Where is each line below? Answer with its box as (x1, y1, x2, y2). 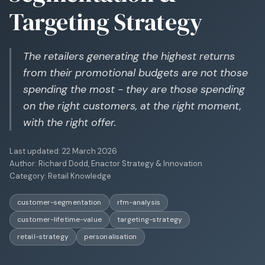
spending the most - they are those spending (23, 82, 245, 97)
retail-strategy (17, 232, 69, 242)
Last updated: (9, 146, 62, 157)
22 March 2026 (62, 146, 117, 157)
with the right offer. (23, 115, 117, 130)
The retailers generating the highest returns (23, 49, 235, 64)
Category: (9, 171, 48, 182)
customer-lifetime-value (17, 215, 102, 225)
